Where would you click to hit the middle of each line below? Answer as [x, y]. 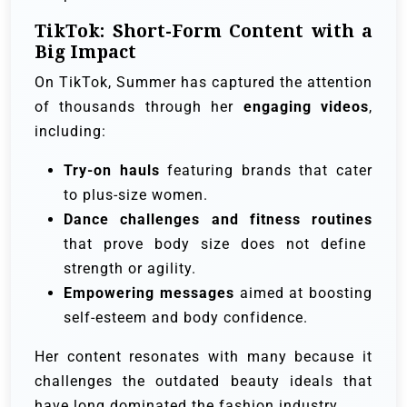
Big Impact [85, 52]
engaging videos [306, 107]
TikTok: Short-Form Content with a [203, 31]
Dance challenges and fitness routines [218, 220]
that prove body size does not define [215, 244]
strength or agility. [130, 269]
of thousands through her [139, 107]
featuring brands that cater [266, 171]
